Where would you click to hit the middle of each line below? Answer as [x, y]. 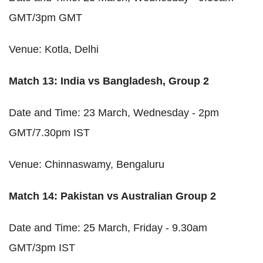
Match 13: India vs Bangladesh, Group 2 [109, 81]
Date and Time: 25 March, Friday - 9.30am [108, 227]
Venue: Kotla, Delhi [54, 49]
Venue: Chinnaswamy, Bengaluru [87, 164]
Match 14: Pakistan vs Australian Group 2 [112, 196]
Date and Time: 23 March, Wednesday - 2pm [114, 112]
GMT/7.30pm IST [49, 132]
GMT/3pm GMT [45, 17]
